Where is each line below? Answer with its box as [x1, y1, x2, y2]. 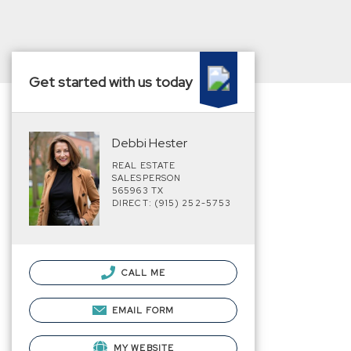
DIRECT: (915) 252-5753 [112, 197, 232, 208]
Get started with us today [29, 73, 192, 91]
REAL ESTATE [112, 160, 176, 171]
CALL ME [119, 266, 165, 278]
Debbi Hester [112, 135, 187, 151]
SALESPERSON [112, 172, 182, 183]
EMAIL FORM [112, 304, 175, 316]
